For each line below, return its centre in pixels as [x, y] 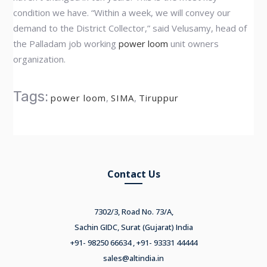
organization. [40, 59]
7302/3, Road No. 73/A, [133, 212]
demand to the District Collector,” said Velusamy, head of [130, 28]
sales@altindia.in [133, 258]
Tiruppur [159, 98]
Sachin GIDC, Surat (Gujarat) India [133, 227]
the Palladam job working [66, 44]
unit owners [194, 44]
